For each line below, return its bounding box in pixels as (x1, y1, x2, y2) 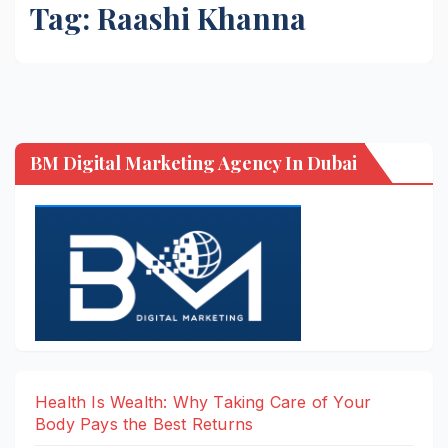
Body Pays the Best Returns (35, 414, 254, 435)
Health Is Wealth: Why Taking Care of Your (35, 392, 372, 413)
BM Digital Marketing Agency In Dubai (30, 151, 357, 176)
